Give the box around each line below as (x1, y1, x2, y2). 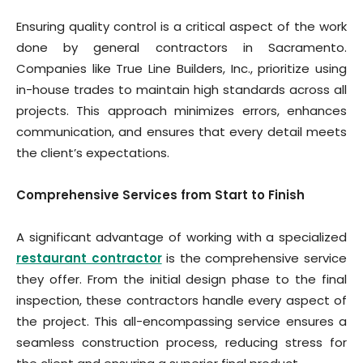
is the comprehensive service (161, 250, 348, 267)
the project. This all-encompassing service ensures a (16, 313, 347, 330)
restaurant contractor (16, 250, 162, 267)
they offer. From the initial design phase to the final (16, 271, 347, 288)
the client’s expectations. (16, 144, 169, 161)
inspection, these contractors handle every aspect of (16, 292, 347, 309)
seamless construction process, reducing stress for (16, 334, 347, 351)
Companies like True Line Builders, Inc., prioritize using (16, 60, 347, 77)
